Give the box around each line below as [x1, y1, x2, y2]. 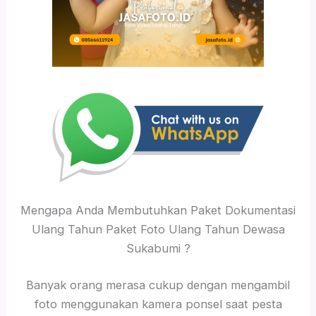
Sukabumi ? [126, 241, 190, 256]
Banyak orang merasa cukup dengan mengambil [26, 277, 290, 292]
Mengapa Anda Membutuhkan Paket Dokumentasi [20, 203, 296, 218]
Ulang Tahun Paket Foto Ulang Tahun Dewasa [31, 222, 285, 237]
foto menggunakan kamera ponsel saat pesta [34, 296, 282, 311]
